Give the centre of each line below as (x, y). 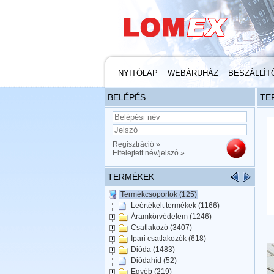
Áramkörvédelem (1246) (171, 217)
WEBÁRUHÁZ (193, 73)
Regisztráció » (136, 144)
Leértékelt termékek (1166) (175, 206)
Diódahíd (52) (154, 261)
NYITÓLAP (138, 73)
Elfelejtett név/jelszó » (149, 153)
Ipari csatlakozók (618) (168, 239)
